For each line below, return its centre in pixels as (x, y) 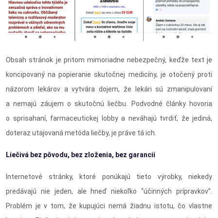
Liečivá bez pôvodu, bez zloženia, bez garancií (81, 155)
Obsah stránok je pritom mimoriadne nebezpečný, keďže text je (109, 60)
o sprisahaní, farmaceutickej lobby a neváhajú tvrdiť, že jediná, (109, 118)
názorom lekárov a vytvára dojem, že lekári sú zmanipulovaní (109, 89)
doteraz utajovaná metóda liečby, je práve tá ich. (81, 133)
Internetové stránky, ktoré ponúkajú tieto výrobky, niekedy (109, 177)
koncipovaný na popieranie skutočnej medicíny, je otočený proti (109, 75)
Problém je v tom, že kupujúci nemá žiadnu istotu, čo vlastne (109, 206)
